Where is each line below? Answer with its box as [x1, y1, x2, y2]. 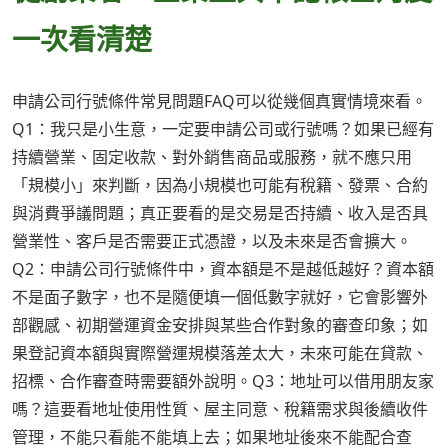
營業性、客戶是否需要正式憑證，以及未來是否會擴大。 [12, 230, 412, 253]
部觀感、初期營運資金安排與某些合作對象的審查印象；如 [12, 314, 428, 337]
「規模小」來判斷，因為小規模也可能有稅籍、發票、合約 [12, 174, 428, 197]
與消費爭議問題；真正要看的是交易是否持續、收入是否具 [12, 202, 428, 225]
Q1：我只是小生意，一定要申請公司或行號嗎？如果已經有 [12, 118, 434, 141]
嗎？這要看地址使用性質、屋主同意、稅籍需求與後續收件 [12, 398, 428, 421]
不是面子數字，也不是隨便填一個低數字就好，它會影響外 [12, 286, 428, 309]
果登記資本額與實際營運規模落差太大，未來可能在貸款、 [12, 342, 428, 365]
